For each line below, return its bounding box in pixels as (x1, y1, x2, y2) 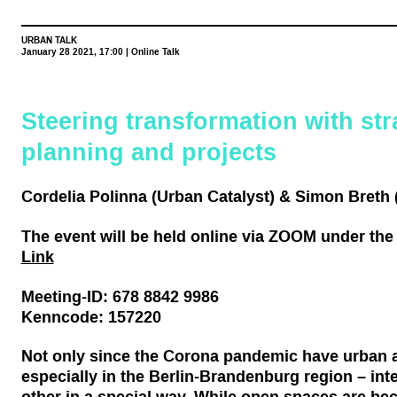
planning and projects (20, 135, 276, 168)
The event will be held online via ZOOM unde (20, 224, 359, 247)
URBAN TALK (20, 34, 77, 46)
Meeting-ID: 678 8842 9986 (20, 284, 219, 307)
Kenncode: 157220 (20, 305, 161, 328)
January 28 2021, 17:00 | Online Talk (20, 45, 180, 58)
